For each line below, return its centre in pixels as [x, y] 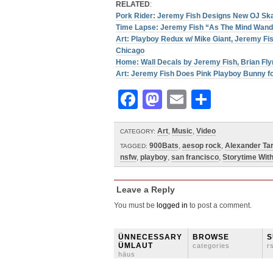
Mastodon [209, 99]
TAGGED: [134, 146]
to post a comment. [220, 205]
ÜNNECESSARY [150, 237]
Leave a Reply [146, 190]
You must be [135, 205]
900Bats [164, 146]
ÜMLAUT [136, 246]
